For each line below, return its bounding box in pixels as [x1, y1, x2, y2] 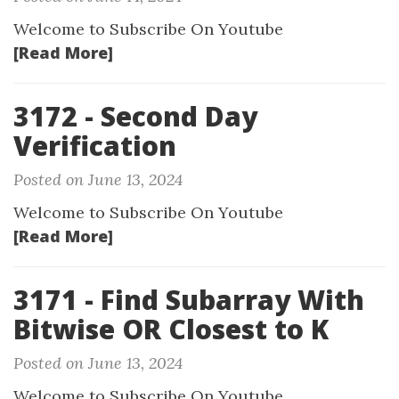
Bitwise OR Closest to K [13, 311, 329, 347]
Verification [13, 127, 176, 164]
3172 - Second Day [13, 98, 257, 134]
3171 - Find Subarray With [13, 281, 364, 318]
